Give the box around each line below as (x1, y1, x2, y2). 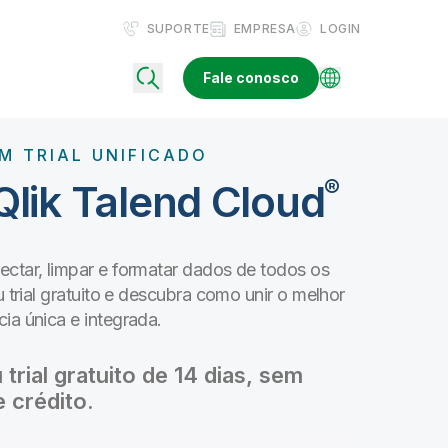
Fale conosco (203, 68, 299, 86)
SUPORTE (146, 21, 210, 36)
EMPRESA (233, 21, 296, 36)
